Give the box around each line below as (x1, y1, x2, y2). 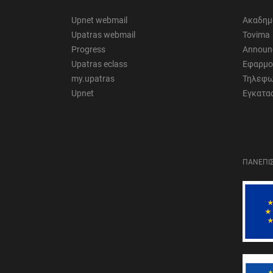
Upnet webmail (71, 15, 127, 26)
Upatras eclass (71, 59, 127, 69)
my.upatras (71, 74, 115, 84)
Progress (71, 44, 105, 55)
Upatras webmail (71, 30, 135, 40)
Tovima (243, 30, 271, 40)
